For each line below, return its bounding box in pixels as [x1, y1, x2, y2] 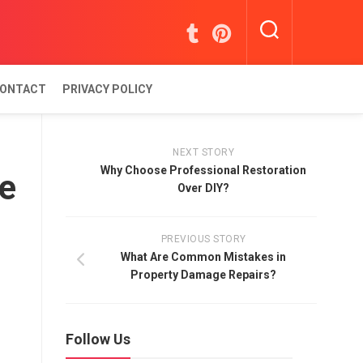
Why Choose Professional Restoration [100, 163, 306, 177]
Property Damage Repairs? [130, 267, 276, 281]
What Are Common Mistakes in [121, 250, 286, 263]
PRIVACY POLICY [62, 82, 152, 96]
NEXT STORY [173, 146, 234, 158]
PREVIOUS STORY [160, 233, 246, 245]
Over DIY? [177, 181, 229, 194]
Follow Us [66, 330, 130, 348]
